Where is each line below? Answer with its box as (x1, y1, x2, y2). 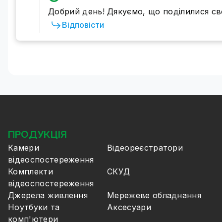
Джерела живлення (8, 190, 88, 200)
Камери (8, 143, 39, 153)
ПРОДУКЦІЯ (8, 128, 67, 140)
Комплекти (8, 166, 53, 176)
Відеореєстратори (107, 143, 183, 153)
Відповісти (62, 20, 104, 30)
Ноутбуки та (8, 202, 60, 212)
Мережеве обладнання (107, 190, 202, 200)
